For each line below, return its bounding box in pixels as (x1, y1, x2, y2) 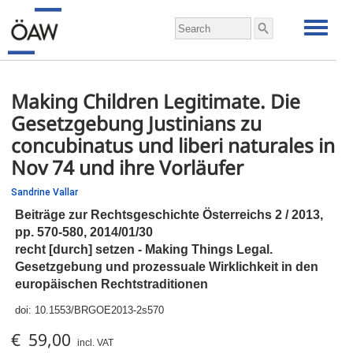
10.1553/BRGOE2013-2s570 (35, 304, 164, 316)
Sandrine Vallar (11, 186, 78, 198)
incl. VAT (77, 336, 113, 348)
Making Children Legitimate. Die (11, 88, 300, 114)
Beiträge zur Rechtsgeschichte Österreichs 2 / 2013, (15, 206, 323, 221)
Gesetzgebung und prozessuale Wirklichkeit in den (15, 258, 318, 273)
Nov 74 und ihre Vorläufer (11, 154, 243, 180)
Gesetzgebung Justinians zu (11, 110, 262, 136)
